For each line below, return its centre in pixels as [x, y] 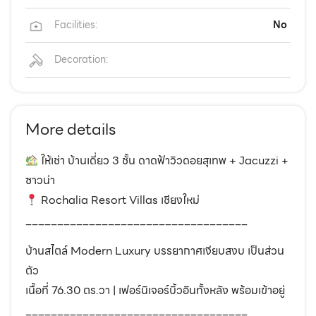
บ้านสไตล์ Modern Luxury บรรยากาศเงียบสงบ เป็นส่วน [155, 251]
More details [71, 130]
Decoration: [81, 60]
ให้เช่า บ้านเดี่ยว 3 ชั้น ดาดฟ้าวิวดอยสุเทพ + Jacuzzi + [164, 161]
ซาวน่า [40, 181]
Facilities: [76, 25]
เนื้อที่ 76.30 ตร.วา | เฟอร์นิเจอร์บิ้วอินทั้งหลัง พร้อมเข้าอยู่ [155, 291]
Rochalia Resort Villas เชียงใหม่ [119, 200]
